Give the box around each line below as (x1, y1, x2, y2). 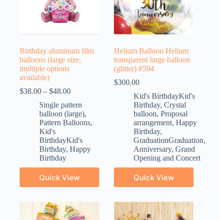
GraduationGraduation (134, 136, 204, 145)
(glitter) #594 (114, 64, 155, 73)
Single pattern (39, 101, 82, 110)
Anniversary (134, 145, 172, 154)
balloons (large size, (20, 55, 81, 64)
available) (20, 73, 50, 82)
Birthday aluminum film (20, 47, 94, 55)
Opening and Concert (134, 154, 201, 163)
